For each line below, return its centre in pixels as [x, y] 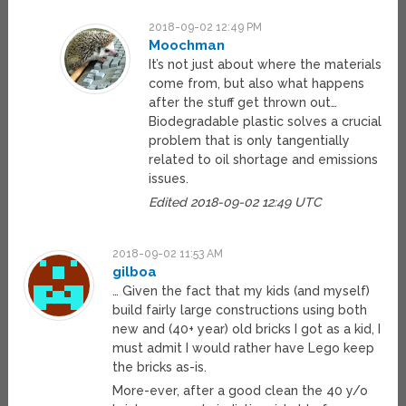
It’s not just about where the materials [265, 65]
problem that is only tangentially [249, 141]
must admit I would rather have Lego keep [244, 348]
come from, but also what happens [256, 84]
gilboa [135, 272]
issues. [168, 179]
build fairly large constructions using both [240, 310]
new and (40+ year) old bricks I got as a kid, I [247, 329]
